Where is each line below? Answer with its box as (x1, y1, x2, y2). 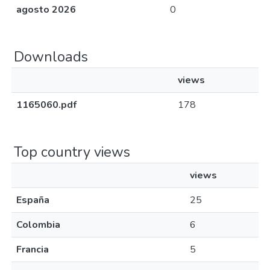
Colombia (16, 218, 60, 231)
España (16, 193, 49, 207)
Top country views (14, 142, 130, 162)
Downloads (14, 47, 88, 66)
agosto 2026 (16, 3, 76, 16)
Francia (16, 243, 49, 256)
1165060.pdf (16, 98, 77, 111)
